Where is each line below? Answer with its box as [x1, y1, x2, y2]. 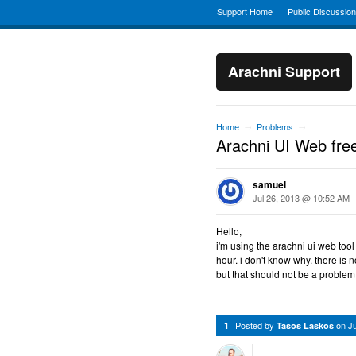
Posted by [235, 319, 277, 331]
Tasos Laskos [277, 319, 334, 331]
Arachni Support [228, 61, 340, 82]
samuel [253, 177, 286, 192]
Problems [257, 120, 293, 133]
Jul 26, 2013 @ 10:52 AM [253, 192, 350, 204]
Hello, [216, 224, 242, 238]
